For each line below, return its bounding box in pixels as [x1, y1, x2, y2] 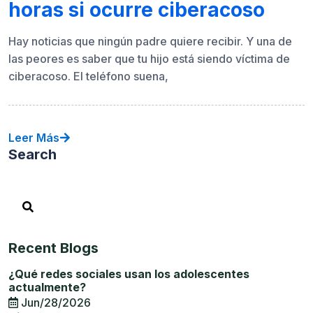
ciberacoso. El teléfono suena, [8, 69, 168, 83]
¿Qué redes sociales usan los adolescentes [8, 267, 249, 281]
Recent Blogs [8, 240, 99, 256]
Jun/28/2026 [18, 296, 91, 310]
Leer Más [8, 131, 59, 145]
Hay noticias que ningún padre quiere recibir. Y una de [8, 34, 292, 48]
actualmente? [8, 280, 86, 294]
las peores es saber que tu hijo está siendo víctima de [8, 52, 290, 66]
